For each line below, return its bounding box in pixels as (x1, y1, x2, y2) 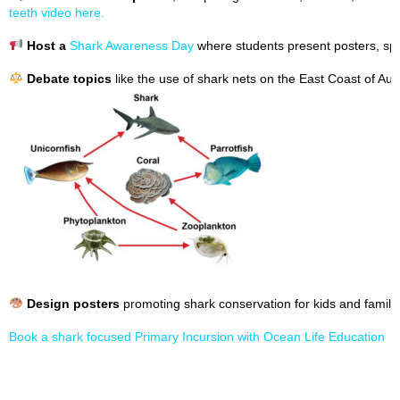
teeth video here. (9, 5, 104, 20)
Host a (26, 38, 70, 53)
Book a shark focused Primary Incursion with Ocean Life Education (9, 329, 385, 344)
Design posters (26, 296, 120, 311)
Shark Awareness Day (69, 38, 194, 53)
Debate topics (26, 71, 112, 86)
